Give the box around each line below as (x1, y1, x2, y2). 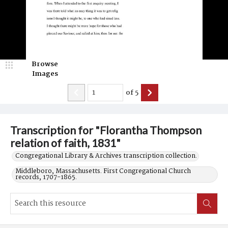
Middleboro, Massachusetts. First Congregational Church (15, 166, 191, 177)
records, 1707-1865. (15, 172, 77, 183)
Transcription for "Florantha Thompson (10, 124, 202, 137)
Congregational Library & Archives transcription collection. (15, 151, 197, 161)
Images (32, 68, 58, 79)
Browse (32, 59, 58, 70)
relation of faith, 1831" (10, 136, 121, 150)
